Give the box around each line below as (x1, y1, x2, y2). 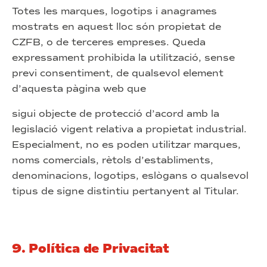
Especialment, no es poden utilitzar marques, (12, 139, 241, 150)
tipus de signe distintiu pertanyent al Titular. (12, 185, 239, 197)
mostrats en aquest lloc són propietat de (12, 21, 221, 32)
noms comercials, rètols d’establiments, (12, 154, 213, 166)
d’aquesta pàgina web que (12, 83, 146, 94)
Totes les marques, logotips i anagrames (12, 5, 217, 17)
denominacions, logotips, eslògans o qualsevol (12, 170, 249, 181)
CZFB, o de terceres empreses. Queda (12, 36, 206, 48)
